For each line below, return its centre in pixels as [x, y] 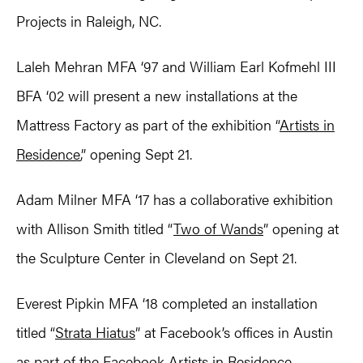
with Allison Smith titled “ [95, 228]
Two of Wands [218, 228]
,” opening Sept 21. [136, 154]
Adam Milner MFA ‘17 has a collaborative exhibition [175, 199]
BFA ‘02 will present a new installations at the [157, 96]
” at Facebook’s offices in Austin [234, 332]
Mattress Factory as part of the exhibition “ [148, 125]
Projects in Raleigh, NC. [89, 21]
